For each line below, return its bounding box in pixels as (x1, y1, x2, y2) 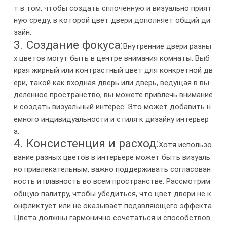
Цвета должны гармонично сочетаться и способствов (14, 213, 210, 223)
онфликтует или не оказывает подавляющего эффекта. (14, 201, 213, 211)
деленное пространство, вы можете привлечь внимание (14, 90, 213, 100)
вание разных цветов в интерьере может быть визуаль (14, 153, 210, 162)
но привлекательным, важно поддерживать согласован (14, 165, 211, 174)
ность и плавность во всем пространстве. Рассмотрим (14, 177, 210, 186)
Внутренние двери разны (123, 42, 211, 51)
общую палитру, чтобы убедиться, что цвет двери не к (14, 189, 211, 199)
